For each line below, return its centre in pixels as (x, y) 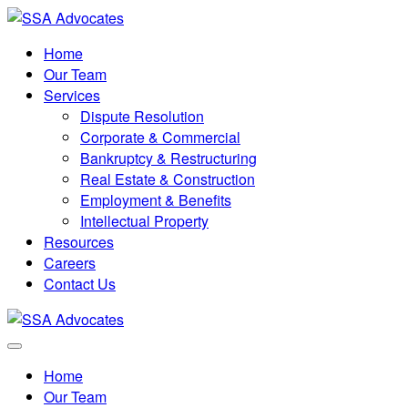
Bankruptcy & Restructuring (168, 158)
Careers (70, 263)
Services (72, 95)
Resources (79, 242)
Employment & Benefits (156, 200)
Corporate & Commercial (160, 137)
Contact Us (80, 284)
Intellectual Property (144, 221)
